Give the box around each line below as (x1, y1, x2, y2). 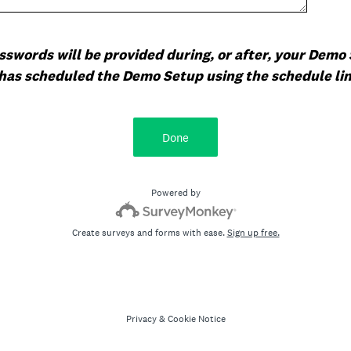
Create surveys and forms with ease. (71, 226, 227, 239)
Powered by (150, 186, 201, 199)
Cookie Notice (167, 313, 226, 325)
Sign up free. (226, 226, 280, 239)
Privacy (125, 313, 157, 325)
